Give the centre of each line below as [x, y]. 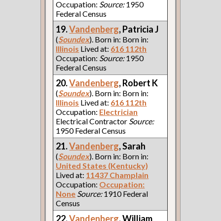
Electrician [119, 111]
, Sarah [132, 146]
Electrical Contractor [92, 121]
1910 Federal [125, 193]
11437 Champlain [117, 175]
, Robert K [139, 83]
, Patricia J [139, 29]
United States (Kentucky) [102, 165]
